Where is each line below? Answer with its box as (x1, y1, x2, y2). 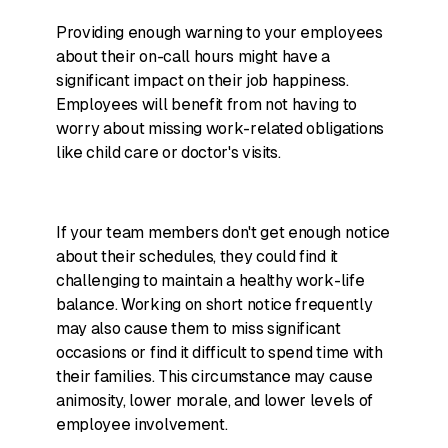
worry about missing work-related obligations (56, 119, 384, 138)
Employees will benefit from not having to (56, 95, 357, 114)
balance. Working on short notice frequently (56, 295, 373, 314)
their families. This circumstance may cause (56, 367, 373, 386)
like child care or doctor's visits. (56, 143, 281, 162)
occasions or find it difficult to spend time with (56, 343, 383, 362)
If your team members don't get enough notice (56, 223, 390, 242)
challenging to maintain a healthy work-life (56, 271, 365, 290)
